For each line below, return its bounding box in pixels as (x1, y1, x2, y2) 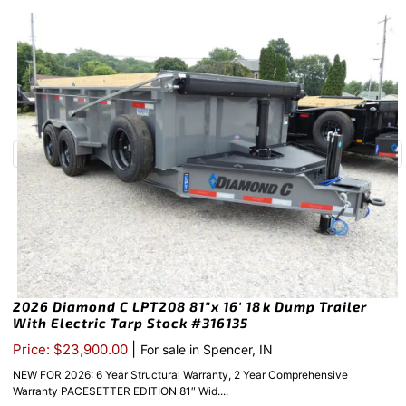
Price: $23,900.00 (13, 341, 131, 359)
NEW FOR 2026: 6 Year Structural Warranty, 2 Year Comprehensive (13, 368, 348, 382)
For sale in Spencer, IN (140, 342, 273, 358)
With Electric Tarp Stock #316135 (13, 314, 248, 332)
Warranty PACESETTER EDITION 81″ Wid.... (13, 384, 228, 399)
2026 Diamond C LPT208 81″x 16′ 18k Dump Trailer (13, 298, 367, 315)
